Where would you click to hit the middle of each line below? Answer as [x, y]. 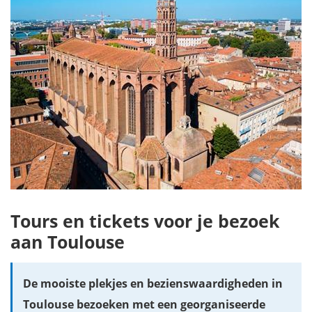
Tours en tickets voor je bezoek [145, 221]
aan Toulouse [68, 242]
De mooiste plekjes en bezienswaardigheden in [153, 283]
